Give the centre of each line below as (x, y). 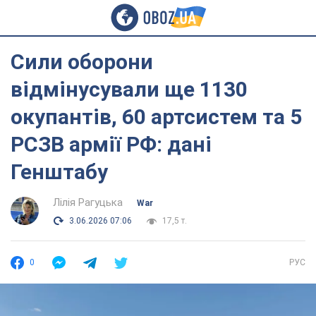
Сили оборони (82, 62)
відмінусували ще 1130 (129, 89)
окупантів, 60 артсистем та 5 (156, 117)
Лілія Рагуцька (88, 202)
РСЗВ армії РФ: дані (111, 144)
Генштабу (59, 172)
